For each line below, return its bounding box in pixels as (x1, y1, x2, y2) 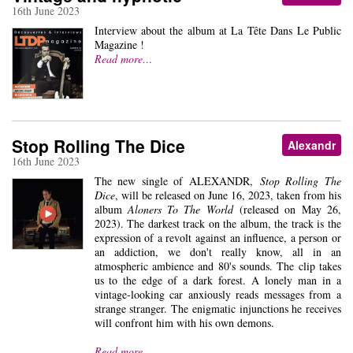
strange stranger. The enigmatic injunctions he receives (94, 301, 341, 316)
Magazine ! (94, 36, 144, 52)
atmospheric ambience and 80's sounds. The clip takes (94, 258, 341, 273)
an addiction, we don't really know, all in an (94, 244, 341, 259)
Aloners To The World (127, 202, 233, 217)
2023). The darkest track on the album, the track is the (94, 216, 341, 231)
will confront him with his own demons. (94, 315, 274, 330)
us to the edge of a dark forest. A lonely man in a (94, 273, 341, 288)
